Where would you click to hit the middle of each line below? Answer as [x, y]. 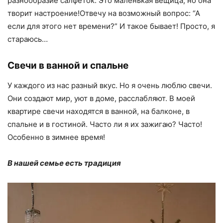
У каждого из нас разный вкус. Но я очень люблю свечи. [110, 85]
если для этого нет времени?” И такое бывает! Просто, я [111, 26]
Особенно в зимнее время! [57, 137]
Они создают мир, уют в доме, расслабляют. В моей [101, 98]
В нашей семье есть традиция [64, 163]
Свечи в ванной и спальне [68, 65]
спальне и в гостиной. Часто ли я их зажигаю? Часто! [105, 124]
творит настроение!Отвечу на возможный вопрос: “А [104, 13]
